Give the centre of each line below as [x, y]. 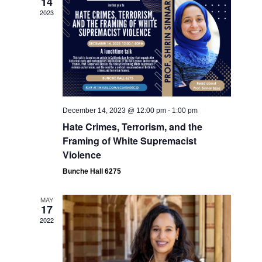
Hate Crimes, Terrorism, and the [133, 127]
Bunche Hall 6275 [92, 172]
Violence [82, 155]
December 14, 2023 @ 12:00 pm [115, 111]
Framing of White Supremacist [130, 141]
